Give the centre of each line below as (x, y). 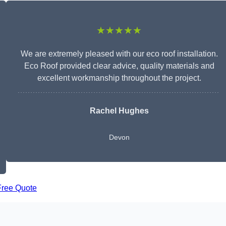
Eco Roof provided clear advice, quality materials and (119, 66)
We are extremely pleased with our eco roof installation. (119, 54)
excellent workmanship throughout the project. (119, 78)
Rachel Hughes (119, 111)
